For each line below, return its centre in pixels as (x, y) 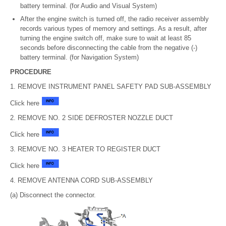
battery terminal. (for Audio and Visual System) (89, 6)
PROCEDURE (31, 72)
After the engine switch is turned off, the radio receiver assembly (115, 19)
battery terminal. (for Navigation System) (79, 58)
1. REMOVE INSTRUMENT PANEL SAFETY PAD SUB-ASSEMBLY (111, 87)
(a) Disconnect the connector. (53, 195)
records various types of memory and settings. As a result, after (114, 29)
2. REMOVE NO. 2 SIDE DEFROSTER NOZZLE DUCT (92, 118)
